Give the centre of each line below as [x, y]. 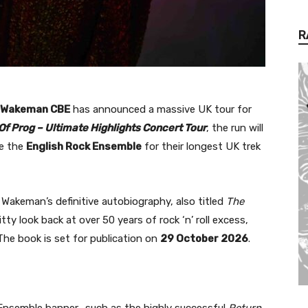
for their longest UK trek [201, 146]
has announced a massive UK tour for [161, 109]
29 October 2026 [204, 238]
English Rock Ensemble [84, 146]
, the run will [235, 128]
